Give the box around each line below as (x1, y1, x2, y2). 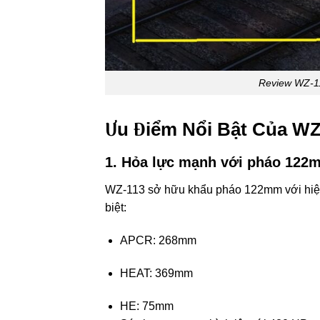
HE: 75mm (119, 299, 174, 312)
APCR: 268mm (119, 234, 196, 247)
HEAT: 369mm (119, 266, 193, 279)
